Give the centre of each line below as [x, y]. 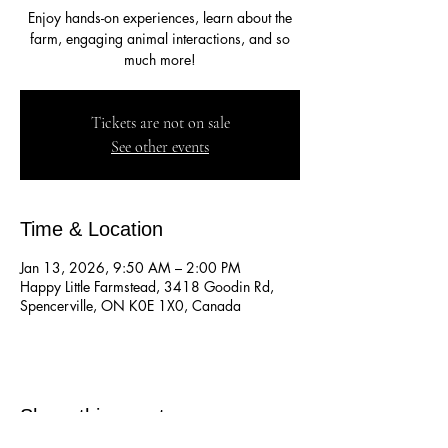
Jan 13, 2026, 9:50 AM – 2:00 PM [130, 268]
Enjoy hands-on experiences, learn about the [160, 18]
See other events [160, 147]
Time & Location [91, 229]
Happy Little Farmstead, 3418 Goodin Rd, [147, 287]
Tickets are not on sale [160, 123]
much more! [160, 60]
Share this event [92, 416]
